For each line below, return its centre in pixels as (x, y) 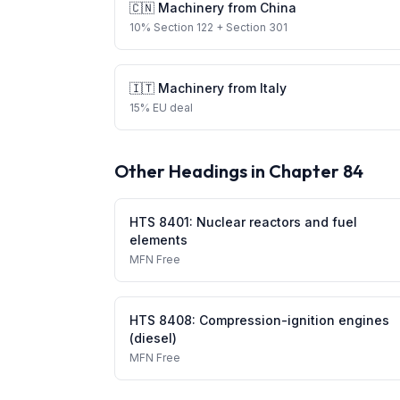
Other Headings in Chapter (229, 171)
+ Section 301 (250, 27)
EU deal (173, 108)
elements (158, 240)
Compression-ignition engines (294, 320)
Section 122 (183, 27)
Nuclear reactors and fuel (277, 222)
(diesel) (153, 338)
